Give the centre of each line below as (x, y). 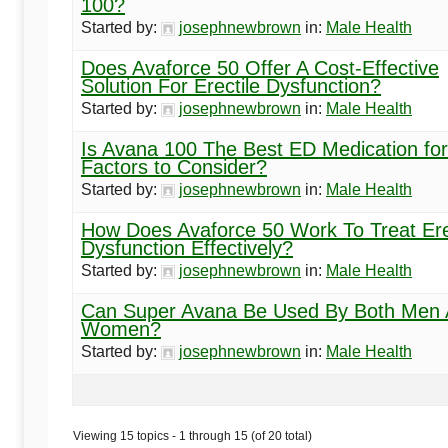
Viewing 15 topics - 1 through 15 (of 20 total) (192, 436)
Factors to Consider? (174, 167)
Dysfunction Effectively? (187, 248)
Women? (121, 329)
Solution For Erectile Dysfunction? (231, 86)
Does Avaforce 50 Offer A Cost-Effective (260, 68)
